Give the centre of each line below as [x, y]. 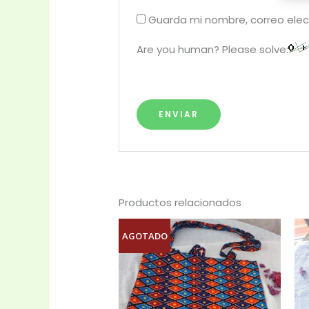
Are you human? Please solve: [213, 50]
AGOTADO [144, 236]
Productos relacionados [180, 202]
